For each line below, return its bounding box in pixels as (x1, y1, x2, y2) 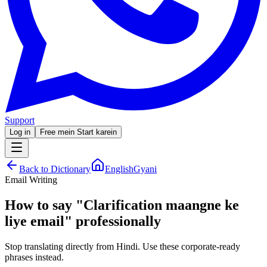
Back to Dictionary (19, 164, 91, 174)
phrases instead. (5, 252, 64, 262)
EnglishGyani (105, 164, 157, 174)
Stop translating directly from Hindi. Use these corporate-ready (5, 241, 240, 252)
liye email (5, 213, 64, 229)
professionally (72, 213, 161, 229)
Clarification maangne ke (83, 197, 239, 213)
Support (5, 115, 35, 125)
